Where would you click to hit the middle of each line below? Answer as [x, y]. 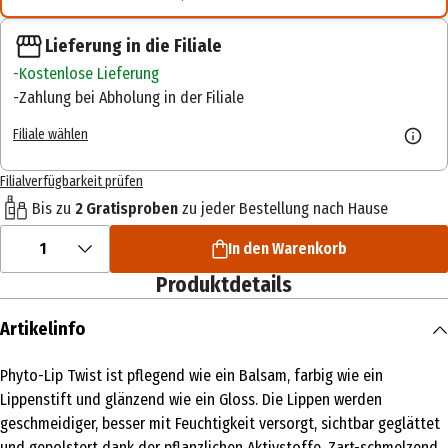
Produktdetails [224, 285]
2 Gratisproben [126, 208]
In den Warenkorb [287, 249]
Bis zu [53, 208]
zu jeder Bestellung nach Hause [283, 208]
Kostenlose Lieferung [89, 74]
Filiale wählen [50, 134]
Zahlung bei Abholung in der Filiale [131, 98]
